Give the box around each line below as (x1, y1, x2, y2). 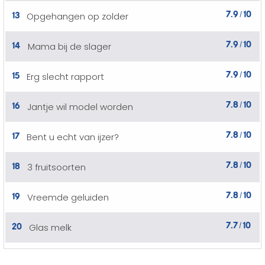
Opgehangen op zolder (27, 10, 128, 22)
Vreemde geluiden (27, 191, 109, 203)
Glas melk (29, 221, 72, 234)
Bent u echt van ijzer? (27, 131, 119, 143)
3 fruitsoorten (27, 161, 86, 173)
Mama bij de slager (28, 40, 111, 53)
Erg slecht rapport (27, 70, 104, 83)
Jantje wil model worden (27, 101, 133, 113)
